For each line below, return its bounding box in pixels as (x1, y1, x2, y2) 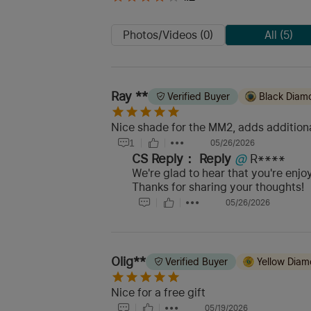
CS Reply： (132, 151, 196, 166)
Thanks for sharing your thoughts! (132, 180, 304, 194)
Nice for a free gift (111, 286, 205, 299)
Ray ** (111, 89, 148, 103)
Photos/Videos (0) (123, 28, 213, 42)
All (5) (264, 28, 293, 42)
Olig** (111, 254, 146, 269)
